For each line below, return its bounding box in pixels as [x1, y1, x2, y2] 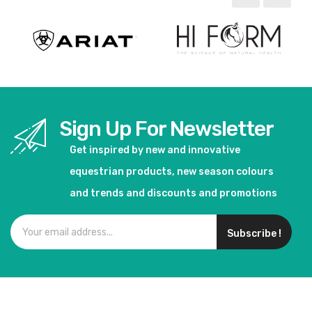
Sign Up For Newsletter [59, 116, 274, 142]
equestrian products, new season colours [70, 166, 274, 178]
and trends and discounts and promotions [70, 187, 277, 200]
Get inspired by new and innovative [70, 144, 240, 157]
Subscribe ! [227, 228, 281, 240]
